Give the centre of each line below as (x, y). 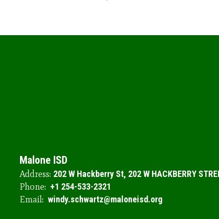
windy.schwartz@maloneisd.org (105, 199)
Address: (35, 174)
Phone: (33, 186)
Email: (32, 199)
